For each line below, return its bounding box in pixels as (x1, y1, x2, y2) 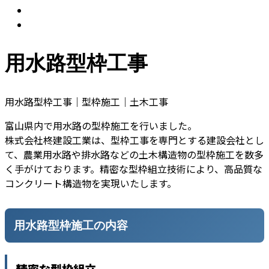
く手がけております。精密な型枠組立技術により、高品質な (5, 162, 262, 177)
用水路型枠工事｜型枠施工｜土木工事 (5, 94, 168, 109)
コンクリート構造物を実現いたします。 (5, 176, 177, 191)
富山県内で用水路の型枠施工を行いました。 (5, 118, 197, 133)
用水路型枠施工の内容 (14, 217, 128, 233)
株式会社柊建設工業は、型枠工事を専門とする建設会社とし (5, 133, 264, 148)
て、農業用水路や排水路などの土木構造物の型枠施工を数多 (5, 147, 264, 162)
